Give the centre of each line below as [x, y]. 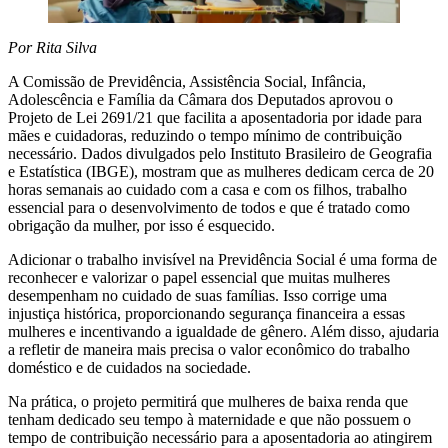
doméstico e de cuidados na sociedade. [129, 368]
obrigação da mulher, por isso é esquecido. [141, 226]
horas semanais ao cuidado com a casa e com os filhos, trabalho [207, 190]
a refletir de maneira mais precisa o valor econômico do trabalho [209, 350]
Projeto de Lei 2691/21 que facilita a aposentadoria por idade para [215, 118]
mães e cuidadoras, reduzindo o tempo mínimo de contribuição [205, 136]
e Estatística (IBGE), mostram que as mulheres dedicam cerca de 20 [221, 172]
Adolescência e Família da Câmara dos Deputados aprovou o [200, 100]
